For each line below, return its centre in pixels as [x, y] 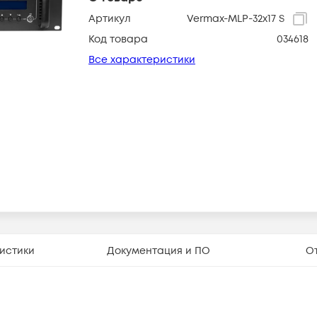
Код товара [118, 39]
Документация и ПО [158, 250]
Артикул [110, 19]
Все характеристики [142, 60]
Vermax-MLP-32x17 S [235, 19]
